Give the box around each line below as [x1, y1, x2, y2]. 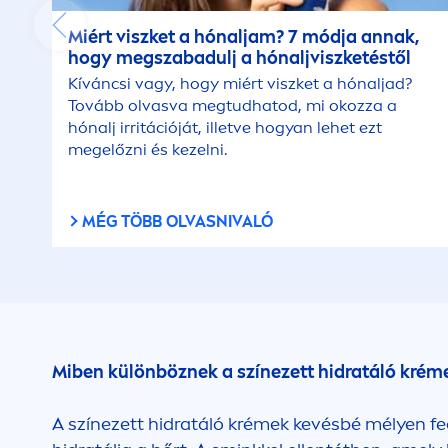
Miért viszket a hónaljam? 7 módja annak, [68, 26, 420, 48]
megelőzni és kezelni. [68, 140, 228, 159]
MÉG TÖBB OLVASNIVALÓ [82, 212, 274, 231]
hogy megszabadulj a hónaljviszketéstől [68, 47, 412, 69]
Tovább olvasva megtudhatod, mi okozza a [68, 96, 398, 115]
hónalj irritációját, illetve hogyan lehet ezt [68, 118, 383, 137]
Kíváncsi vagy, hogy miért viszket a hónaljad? [68, 74, 413, 93]
